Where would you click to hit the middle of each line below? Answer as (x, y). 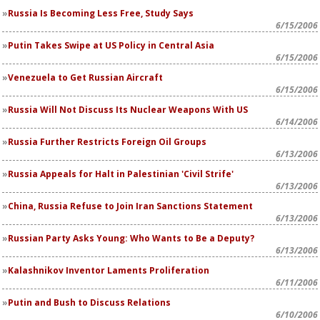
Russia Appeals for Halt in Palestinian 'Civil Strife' (121, 174)
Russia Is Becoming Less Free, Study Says (101, 13)
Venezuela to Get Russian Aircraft (85, 77)
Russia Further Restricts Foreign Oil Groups (107, 142)
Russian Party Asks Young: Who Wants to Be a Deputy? (131, 238)
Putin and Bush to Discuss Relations (89, 302)
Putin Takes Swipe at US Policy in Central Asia (111, 45)
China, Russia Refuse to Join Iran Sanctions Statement (130, 206)
